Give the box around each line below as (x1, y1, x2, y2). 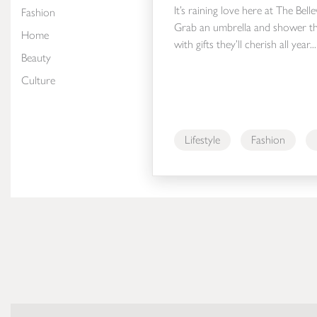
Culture (21, 74, 55, 87)
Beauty (21, 51, 51, 64)
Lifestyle (185, 132, 220, 146)
